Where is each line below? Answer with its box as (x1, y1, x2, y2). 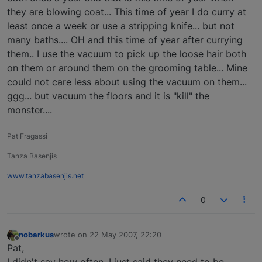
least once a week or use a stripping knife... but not (7, 20, 235, 32)
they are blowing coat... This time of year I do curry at (7, 6, 246, 18)
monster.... (7, 104, 52, 116)
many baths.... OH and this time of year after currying (7, 34, 243, 46)
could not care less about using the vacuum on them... (7, 76, 247, 88)
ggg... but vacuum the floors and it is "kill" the (7, 90, 209, 102)
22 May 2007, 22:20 (89, 229, 161, 239)
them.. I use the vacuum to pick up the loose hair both (7, 48, 246, 60)
